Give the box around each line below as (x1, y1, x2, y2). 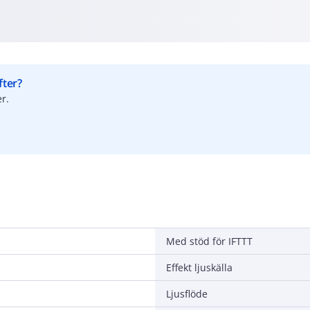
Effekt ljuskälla (166, 260, 232, 274)
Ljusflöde (166, 286, 208, 300)
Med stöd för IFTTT (166, 234, 253, 248)
